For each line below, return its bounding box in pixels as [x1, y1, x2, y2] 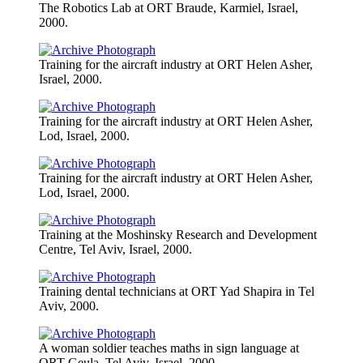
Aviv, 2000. [39, 298, 99, 313]
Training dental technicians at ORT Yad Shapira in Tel [39, 284, 314, 298]
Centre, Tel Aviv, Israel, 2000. [39, 241, 192, 256]
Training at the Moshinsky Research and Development [39, 227, 317, 241]
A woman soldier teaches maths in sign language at [39, 340, 299, 355]
